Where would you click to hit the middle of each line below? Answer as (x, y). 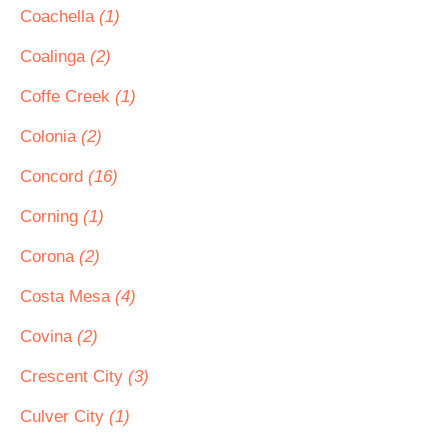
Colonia (50, 136)
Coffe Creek (67, 96)
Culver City (64, 416)
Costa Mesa (67, 296)
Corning (51, 216)
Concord (54, 176)
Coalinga (55, 56)
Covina (48, 336)
